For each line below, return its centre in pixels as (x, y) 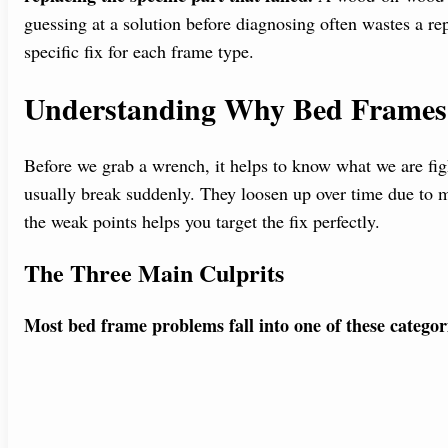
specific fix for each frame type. (139, 50)
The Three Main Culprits (154, 272)
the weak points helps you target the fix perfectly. (202, 220)
